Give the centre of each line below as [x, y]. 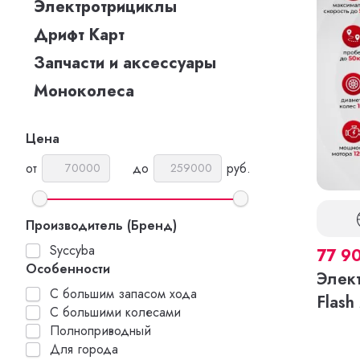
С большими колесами [115, 312]
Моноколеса [84, 91]
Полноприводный [100, 331]
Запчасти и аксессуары [125, 63]
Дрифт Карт [79, 35]
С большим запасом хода [123, 294]
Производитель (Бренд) [101, 225]
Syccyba [72, 250]
